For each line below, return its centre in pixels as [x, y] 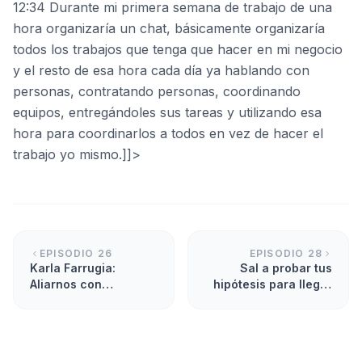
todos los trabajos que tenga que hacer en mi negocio [178, 49]
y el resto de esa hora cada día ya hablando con [161, 70]
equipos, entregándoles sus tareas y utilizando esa [167, 112]
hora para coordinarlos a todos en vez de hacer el [168, 133]
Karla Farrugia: [73, 268]
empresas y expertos [90, 300]
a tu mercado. [293, 300]
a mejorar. [59, 333]
